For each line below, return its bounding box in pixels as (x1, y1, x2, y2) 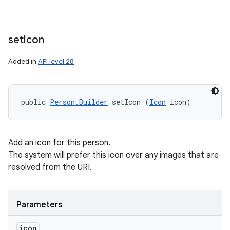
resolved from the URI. (8, 162, 92, 172)
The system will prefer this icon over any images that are (8, 150, 219, 160)
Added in (8, 57, 38, 66)
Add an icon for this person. (8, 138, 110, 148)
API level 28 (38, 57, 74, 66)
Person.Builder (50, 97, 108, 107)
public (21, 97, 50, 107)
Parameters (16, 200, 62, 210)
